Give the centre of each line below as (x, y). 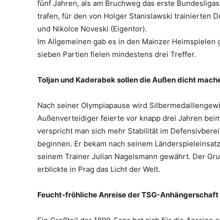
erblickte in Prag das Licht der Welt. (101, 169)
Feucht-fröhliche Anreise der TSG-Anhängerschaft (128, 194)
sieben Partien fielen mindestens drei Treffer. (117, 54)
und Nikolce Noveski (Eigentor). (92, 28)
